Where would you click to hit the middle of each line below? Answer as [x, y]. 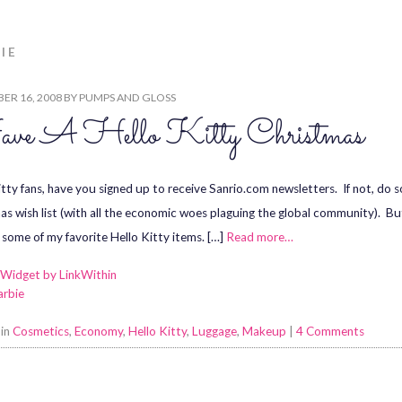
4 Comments [330, 331]
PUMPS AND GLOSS [127, 97]
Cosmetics [41, 331]
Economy [99, 331]
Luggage [214, 331]
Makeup [264, 331]
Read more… [260, 237]
